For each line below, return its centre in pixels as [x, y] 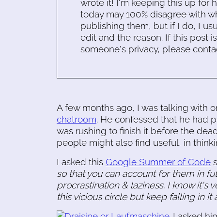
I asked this [81, 162]
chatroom [77, 119]
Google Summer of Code [158, 162]
